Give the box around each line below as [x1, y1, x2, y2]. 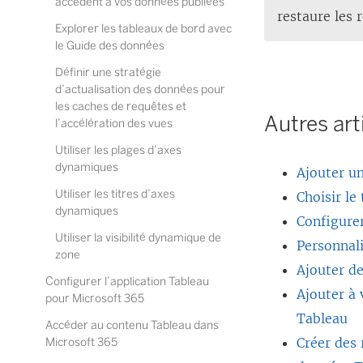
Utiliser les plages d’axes [55, 143, 181, 157]
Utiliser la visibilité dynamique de [55, 231, 221, 245]
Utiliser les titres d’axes [55, 187, 175, 201]
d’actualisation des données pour [55, 83, 225, 96]
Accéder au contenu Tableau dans [45, 318, 219, 332]
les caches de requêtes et [55, 100, 186, 113]
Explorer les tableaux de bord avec [55, 22, 232, 36]
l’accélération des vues [55, 117, 173, 130]
